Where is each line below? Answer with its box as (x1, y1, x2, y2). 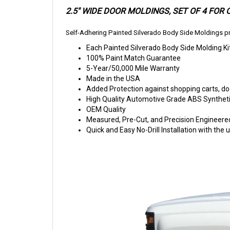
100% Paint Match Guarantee (86, 54, 181, 63)
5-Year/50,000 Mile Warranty (86, 64, 180, 73)
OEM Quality (86, 105, 126, 114)
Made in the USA (86, 74, 140, 83)
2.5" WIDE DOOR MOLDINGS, (66, 6, 172, 16)
